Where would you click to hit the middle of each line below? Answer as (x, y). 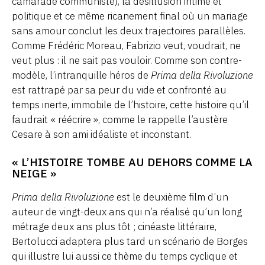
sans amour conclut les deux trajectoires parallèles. (129, 30)
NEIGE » (34, 173)
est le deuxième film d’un (171, 197)
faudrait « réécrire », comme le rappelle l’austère (120, 119)
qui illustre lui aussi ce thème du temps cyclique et (125, 256)
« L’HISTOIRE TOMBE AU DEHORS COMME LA (132, 161)
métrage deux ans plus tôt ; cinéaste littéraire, (114, 226)
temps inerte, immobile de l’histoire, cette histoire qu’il (130, 104)
